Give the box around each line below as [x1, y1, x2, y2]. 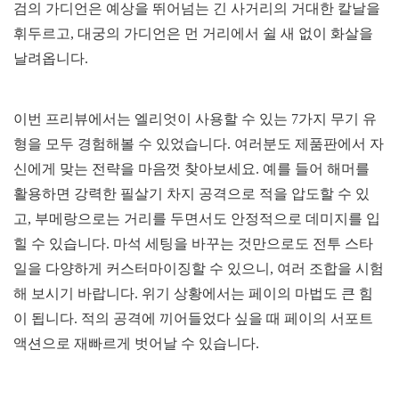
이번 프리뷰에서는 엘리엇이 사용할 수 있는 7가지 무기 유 [13, 111, 377, 127]
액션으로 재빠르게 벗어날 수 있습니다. [13, 336, 259, 352]
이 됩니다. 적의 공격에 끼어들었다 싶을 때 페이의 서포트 [13, 311, 373, 327]
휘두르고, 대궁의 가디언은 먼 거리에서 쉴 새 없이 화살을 [13, 26, 373, 42]
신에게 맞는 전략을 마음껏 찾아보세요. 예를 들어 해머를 [13, 161, 370, 177]
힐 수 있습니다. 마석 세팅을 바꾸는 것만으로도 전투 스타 [13, 236, 373, 252]
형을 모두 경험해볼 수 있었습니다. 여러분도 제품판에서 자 [13, 136, 384, 152]
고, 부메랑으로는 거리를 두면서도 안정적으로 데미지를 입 [13, 211, 380, 227]
